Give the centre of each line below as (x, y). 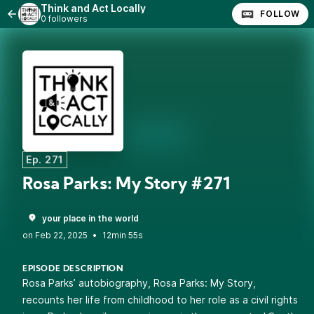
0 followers (64, 19)
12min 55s (123, 235)
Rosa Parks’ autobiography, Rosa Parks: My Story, (139, 283)
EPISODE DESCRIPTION (73, 269)
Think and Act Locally (93, 8)
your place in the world (90, 218)
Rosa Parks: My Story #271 (127, 185)
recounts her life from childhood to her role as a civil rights (160, 300)
